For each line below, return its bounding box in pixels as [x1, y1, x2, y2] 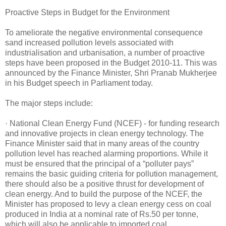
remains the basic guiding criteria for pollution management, [5, 169, 218, 178]
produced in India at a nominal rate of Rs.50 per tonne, [5, 209, 198, 218]
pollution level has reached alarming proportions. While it [5, 149, 208, 158]
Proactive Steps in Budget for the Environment [5, 8, 169, 17]
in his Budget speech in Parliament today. [5, 78, 153, 87]
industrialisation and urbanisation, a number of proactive [5, 48, 205, 57]
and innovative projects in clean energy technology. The [5, 129, 204, 138]
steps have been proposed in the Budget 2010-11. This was [5, 58, 217, 67]
